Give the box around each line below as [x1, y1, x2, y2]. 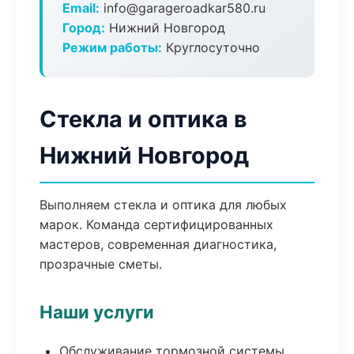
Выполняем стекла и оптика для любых [40, 197, 287, 213]
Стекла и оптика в [40, 105, 247, 133]
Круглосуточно [162, 40, 260, 55]
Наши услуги [40, 301, 154, 322]
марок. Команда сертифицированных [40, 217, 273, 232]
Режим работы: [62, 40, 162, 55]
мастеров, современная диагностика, [40, 236, 277, 252]
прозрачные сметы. [40, 256, 162, 272]
